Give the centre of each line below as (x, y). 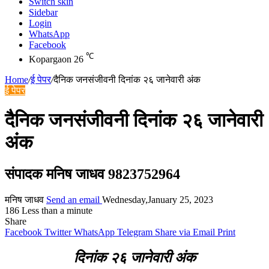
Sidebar (43, 12)
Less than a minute (57, 211)
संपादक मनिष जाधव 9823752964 (92, 174)
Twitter (58, 232)
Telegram (135, 232)
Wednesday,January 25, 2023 (158, 200)
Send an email (73, 200)
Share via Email (185, 232)
